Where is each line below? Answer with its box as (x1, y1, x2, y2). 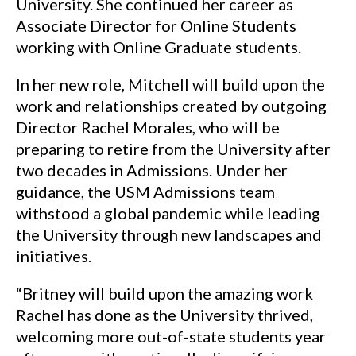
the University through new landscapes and (16, 225, 322, 244)
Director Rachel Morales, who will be (16, 118, 280, 137)
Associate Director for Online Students (16, 16, 296, 35)
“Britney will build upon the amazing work (16, 284, 313, 303)
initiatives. (16, 246, 95, 265)
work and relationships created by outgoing (16, 96, 327, 115)
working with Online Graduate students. (16, 37, 301, 56)
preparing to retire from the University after (16, 139, 331, 158)
